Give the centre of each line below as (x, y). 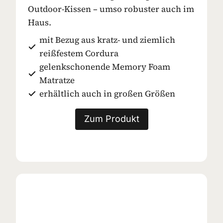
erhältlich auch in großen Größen (107, 94)
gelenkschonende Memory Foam (105, 67)
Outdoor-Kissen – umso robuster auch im (111, 9)
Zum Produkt (111, 119)
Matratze (57, 80)
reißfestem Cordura (79, 54)
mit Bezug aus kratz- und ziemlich (107, 40)
